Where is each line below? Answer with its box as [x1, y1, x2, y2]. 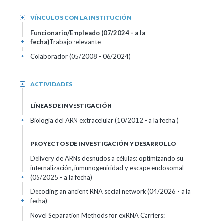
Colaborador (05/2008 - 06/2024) [30, 52, 131, 60]
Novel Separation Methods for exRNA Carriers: [30, 211, 165, 219]
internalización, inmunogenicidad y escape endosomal [30, 164, 184, 172]
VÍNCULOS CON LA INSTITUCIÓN [30, 14, 132, 21]
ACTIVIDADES [30, 80, 72, 88]
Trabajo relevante [49, 38, 101, 46]
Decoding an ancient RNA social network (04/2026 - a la [30, 187, 191, 195]
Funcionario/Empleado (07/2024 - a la [30, 29, 145, 37]
